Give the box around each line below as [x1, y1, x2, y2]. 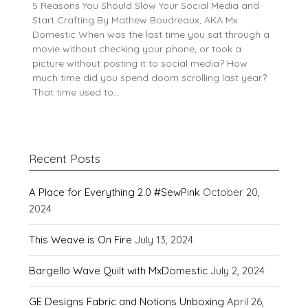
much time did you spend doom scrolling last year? [32, 71, 267, 85]
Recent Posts [29, 151, 101, 166]
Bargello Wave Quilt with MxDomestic [29, 264, 208, 278]
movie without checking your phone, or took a [32, 43, 242, 56]
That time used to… [32, 86, 120, 99]
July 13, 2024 [135, 233, 194, 247]
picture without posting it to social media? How [32, 57, 248, 70]
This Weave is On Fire [29, 233, 133, 247]
